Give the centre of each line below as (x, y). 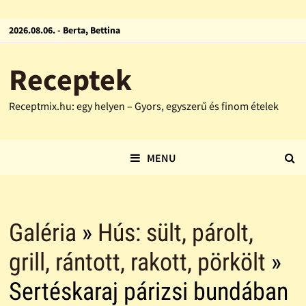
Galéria (42, 233)
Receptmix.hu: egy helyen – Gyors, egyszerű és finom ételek (143, 106)
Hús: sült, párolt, (175, 233)
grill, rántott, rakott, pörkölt (137, 263)
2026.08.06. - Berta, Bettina (64, 30)
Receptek (70, 80)
